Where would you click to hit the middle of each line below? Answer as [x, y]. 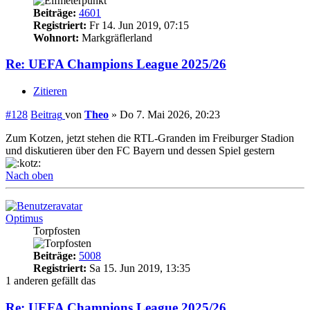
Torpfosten [57, 231]
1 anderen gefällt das [51, 281]
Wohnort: [56, 37]
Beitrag [46, 115]
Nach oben [29, 176]
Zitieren [50, 91]
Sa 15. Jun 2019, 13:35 [138, 268]
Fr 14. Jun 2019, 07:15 [138, 25]
